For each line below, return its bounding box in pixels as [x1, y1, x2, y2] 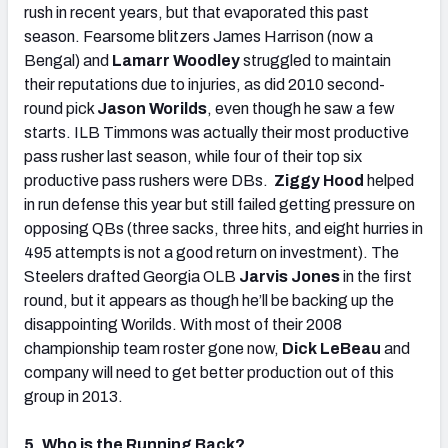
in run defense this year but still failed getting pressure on [24, 195, 415, 213]
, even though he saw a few [207, 99, 395, 117]
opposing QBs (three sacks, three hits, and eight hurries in [24, 219, 423, 237]
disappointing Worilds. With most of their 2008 [24, 315, 342, 333]
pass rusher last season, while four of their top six [24, 147, 362, 165]
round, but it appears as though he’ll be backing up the [24, 291, 394, 309]
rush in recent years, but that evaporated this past [24, 3, 369, 21]
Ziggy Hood [274, 171, 364, 189]
